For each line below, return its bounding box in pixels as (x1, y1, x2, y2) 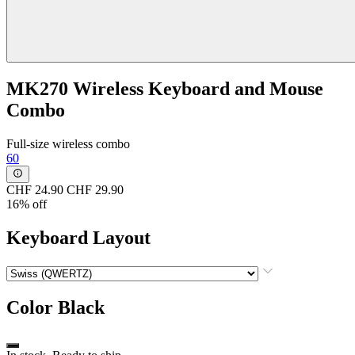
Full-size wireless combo (6, 136, 130, 151)
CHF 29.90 (67, 182, 124, 197)
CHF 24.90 (6, 182, 63, 197)
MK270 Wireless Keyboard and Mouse (6, 78, 323, 99)
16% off (6, 197, 47, 211)
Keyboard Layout (6, 227, 151, 248)
